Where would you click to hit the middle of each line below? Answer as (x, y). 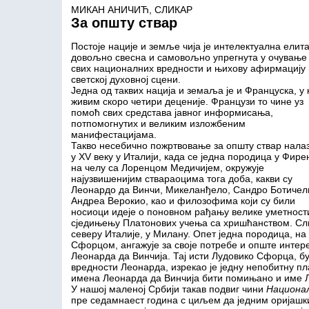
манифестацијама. (113, 134)
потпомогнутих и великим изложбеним (158, 123)
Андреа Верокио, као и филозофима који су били (183, 201)
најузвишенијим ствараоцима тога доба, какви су (181, 179)
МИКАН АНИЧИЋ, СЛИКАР (131, 10)
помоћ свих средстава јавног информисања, (172, 112)
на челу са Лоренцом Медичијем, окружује (167, 168)
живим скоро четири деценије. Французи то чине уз (187, 101)
